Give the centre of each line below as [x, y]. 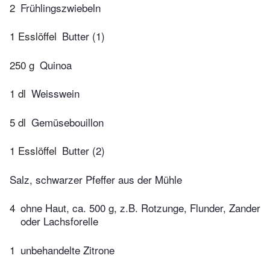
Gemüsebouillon [67, 122]
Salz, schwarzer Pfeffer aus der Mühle [96, 179]
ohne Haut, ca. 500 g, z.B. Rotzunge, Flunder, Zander [140, 208]
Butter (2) [83, 151]
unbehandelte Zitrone [67, 250]
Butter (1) [83, 36]
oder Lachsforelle [59, 221]
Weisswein [55, 93]
